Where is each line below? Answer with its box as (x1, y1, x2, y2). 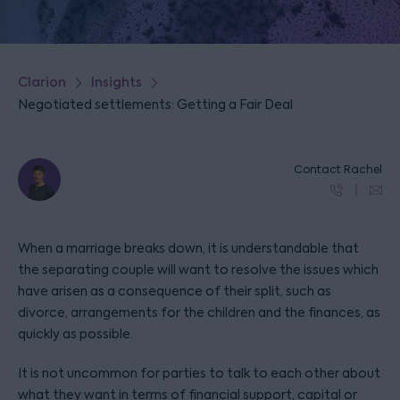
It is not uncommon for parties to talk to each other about (18, 365, 380, 381)
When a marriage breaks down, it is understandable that (18, 240, 359, 256)
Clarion (18, 74, 66, 91)
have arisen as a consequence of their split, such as (18, 283, 331, 299)
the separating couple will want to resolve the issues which (18, 262, 379, 278)
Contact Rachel (294, 162, 382, 177)
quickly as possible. (18, 326, 133, 342)
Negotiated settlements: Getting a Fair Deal (18, 96, 293, 112)
